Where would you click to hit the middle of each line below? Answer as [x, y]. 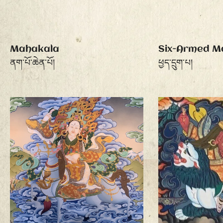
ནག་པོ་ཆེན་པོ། [32, 63]
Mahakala [35, 50]
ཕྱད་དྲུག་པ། [175, 63]
